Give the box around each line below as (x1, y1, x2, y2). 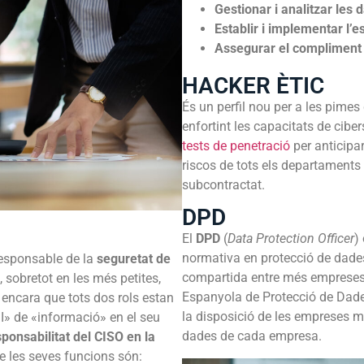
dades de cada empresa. (182, 328, 322, 344)
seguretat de (97, 251, 171, 267)
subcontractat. (182, 176, 265, 193)
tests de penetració (182, 137, 290, 154)
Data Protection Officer (227, 231, 354, 247)
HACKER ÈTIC (182, 71, 324, 99)
